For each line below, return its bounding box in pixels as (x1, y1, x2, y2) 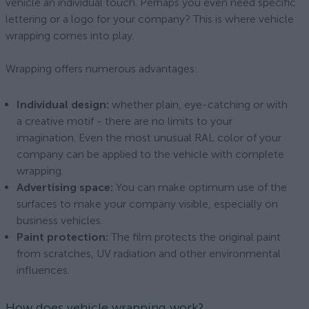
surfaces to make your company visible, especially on (17, 197, 278, 210)
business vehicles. (17, 214, 103, 227)
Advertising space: (17, 181, 113, 194)
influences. (17, 263, 70, 277)
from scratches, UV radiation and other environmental (17, 247, 281, 260)
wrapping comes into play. (6, 29, 134, 42)
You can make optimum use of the (113, 181, 287, 194)
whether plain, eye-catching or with (109, 98, 288, 111)
